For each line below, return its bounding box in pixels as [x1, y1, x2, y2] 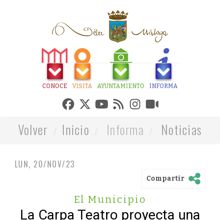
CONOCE [42, 82, 67, 89]
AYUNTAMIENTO [97, 82, 144, 89]
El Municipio [74, 193, 146, 205]
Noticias [161, 120, 202, 138]
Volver [18, 120, 48, 138]
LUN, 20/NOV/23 [15, 158, 75, 170]
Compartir [146, 174, 185, 183]
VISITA [72, 82, 92, 89]
